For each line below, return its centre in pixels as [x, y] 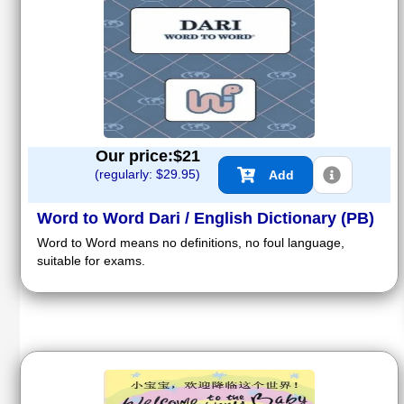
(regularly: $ [129, 174]
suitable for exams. [91, 261]
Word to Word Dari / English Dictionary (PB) [206, 219]
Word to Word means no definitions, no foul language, [191, 243]
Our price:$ [139, 156]
